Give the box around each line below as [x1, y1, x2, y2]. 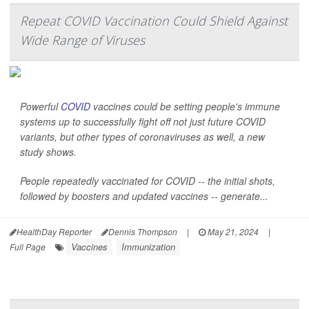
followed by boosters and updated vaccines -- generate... [20, 189, 268, 203]
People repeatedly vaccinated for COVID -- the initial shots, [20, 174, 275, 188]
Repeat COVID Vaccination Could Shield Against [20, 12, 288, 30]
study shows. [20, 145, 77, 159]
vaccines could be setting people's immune [90, 99, 280, 114]
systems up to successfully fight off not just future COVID [20, 114, 266, 129]
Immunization [121, 240, 175, 254]
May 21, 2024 [206, 226, 259, 238]
